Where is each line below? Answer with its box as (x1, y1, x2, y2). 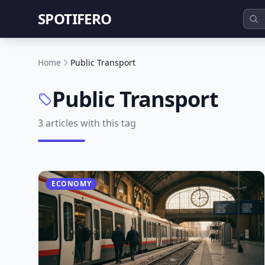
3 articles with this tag (38, 117, 136, 130)
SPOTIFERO (38, 9, 112, 28)
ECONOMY (51, 179, 92, 189)
